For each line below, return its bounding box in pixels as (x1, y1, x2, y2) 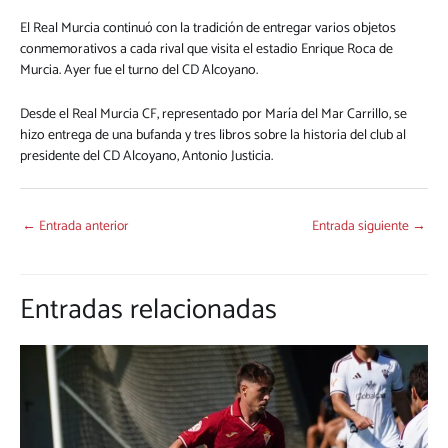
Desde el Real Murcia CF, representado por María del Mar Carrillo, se (20, 102, 407, 126)
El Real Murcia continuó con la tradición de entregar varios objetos (20, 17, 396, 41)
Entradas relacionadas (20, 286, 277, 333)
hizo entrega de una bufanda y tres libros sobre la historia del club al (20, 123, 406, 147)
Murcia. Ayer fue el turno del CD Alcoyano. (20, 59, 258, 83)
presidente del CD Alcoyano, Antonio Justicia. (20, 144, 273, 168)
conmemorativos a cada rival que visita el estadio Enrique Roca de (20, 38, 393, 62)
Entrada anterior (36, 214, 128, 237)
